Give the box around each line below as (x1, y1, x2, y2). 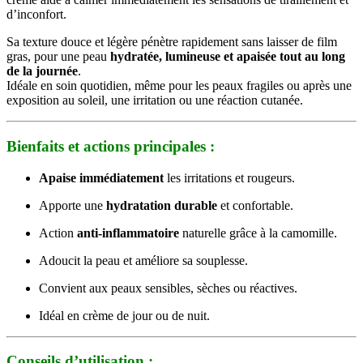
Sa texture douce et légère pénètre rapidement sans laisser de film (6, 35, 337, 49)
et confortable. (217, 198, 293, 212)
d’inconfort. (6, 7, 66, 22)
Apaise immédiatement (39, 170, 164, 185)
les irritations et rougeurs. (164, 170, 295, 185)
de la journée (6, 64, 78, 79)
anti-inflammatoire (77, 225, 179, 240)
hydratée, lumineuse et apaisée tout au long (110, 49, 345, 64)
